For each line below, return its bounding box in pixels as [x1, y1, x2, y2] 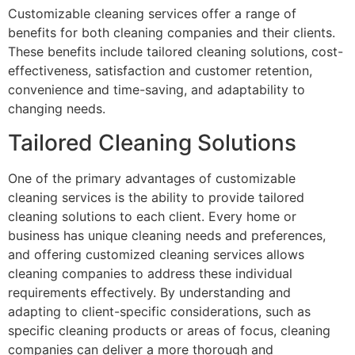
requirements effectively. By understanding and [8, 284, 291, 300]
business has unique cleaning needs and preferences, [8, 227, 326, 243]
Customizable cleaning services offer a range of [8, 6, 296, 22]
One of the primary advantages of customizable [8, 170, 296, 186]
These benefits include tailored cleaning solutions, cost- [8, 44, 343, 60]
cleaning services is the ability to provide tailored [8, 189, 304, 205]
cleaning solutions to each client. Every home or [8, 208, 296, 224]
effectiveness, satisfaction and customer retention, [8, 63, 312, 79]
